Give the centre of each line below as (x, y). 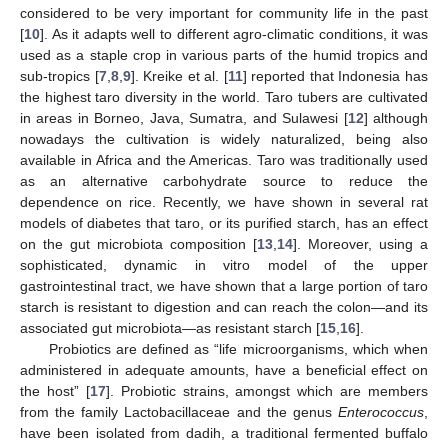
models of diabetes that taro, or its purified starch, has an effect (224, 222)
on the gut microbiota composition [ (138, 243)
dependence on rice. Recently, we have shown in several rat (224, 201)
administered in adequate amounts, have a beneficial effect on (224, 369)
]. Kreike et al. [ (179, 75)
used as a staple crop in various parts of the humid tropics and (224, 54)
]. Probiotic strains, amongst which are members (266, 390)
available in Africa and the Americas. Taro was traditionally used (224, 159)
